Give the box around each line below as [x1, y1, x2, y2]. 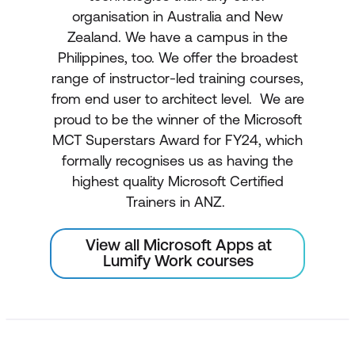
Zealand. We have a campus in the [67, 28, 288, 45]
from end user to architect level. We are [51, 90, 304, 107]
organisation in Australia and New [72, 7, 283, 25]
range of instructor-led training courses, [52, 69, 303, 86]
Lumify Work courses [103, 250, 254, 269]
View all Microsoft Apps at [85, 235, 272, 254]
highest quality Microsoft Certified [71, 172, 284, 189]
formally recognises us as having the [62, 151, 293, 169]
